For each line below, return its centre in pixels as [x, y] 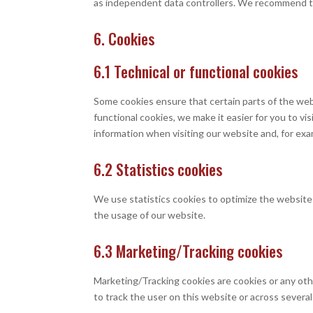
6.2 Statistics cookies [158, 169]
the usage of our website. [150, 215]
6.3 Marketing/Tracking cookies [188, 251]
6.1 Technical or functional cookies [196, 71]
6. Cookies [124, 38]
